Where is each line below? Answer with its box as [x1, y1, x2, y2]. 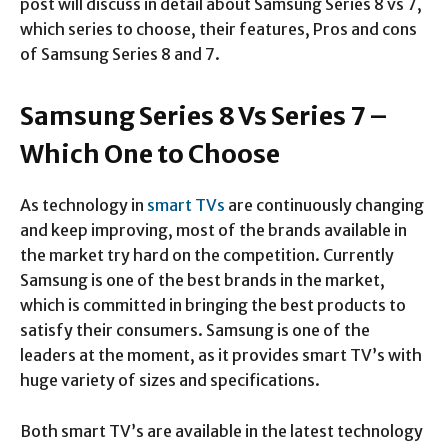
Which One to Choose [20, 138, 280, 170]
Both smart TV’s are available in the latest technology [20, 421, 423, 441]
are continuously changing [225, 195, 424, 215]
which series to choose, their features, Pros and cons [20, 19, 417, 39]
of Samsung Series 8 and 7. [20, 44, 220, 64]
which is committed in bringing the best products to [20, 295, 406, 315]
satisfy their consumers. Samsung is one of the [20, 320, 370, 340]
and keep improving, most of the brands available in [20, 220, 407, 240]
